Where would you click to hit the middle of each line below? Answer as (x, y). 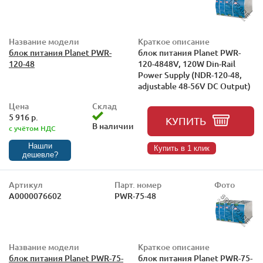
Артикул (26, 185)
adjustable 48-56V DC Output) (194, 86)
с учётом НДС (32, 128)
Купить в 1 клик (182, 148)
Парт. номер (138, 185)
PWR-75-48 (135, 196)
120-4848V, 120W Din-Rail (187, 64)
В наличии (113, 126)
